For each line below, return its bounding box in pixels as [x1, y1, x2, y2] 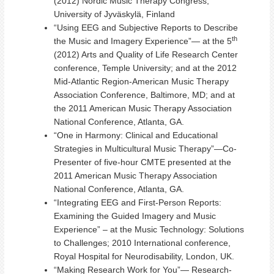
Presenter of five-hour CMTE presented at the [54, 157, 231, 167]
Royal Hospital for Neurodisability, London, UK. [54, 251, 234, 261]
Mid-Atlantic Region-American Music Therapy [54, 76, 229, 86]
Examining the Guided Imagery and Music [54, 211, 216, 221]
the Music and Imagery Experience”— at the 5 [54, 36, 232, 46]
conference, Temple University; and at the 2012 [54, 63, 237, 73]
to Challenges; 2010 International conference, [54, 238, 231, 248]
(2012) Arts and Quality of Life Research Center [54, 50, 238, 59]
